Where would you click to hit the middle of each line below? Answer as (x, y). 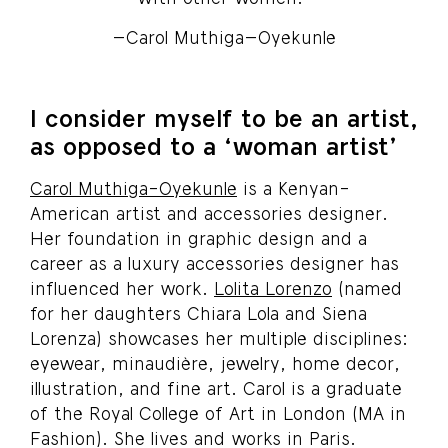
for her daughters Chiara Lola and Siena (198, 312)
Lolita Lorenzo (273, 287)
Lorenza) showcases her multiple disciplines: (219, 337)
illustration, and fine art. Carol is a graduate (216, 387)
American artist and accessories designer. (209, 212)
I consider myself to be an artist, (224, 117)
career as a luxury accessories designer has (214, 262)
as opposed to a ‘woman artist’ (213, 145)
